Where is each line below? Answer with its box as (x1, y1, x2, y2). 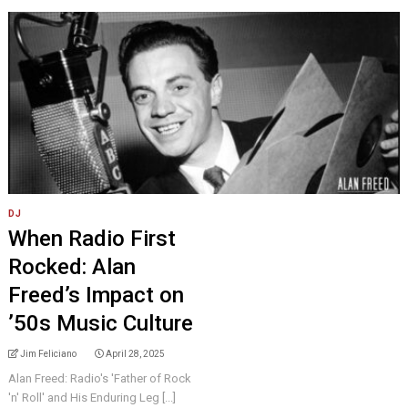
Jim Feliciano (19, 349, 76, 359)
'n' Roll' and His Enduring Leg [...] (7, 391, 176, 404)
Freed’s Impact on (7, 282, 184, 308)
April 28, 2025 (105, 349, 165, 359)
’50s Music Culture (7, 311, 193, 336)
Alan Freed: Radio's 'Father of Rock (7, 372, 191, 385)
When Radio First (7, 226, 176, 251)
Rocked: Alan (7, 254, 136, 280)
